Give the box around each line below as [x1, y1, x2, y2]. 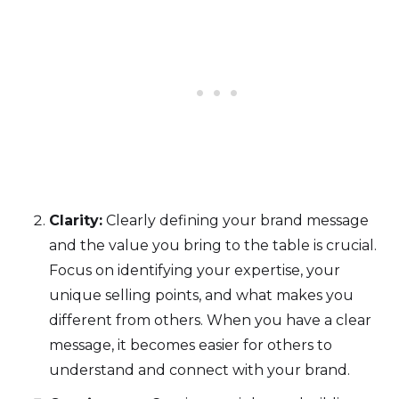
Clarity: [49, 212, 102, 229]
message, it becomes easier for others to [49, 337, 332, 354]
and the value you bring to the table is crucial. [49, 237, 377, 254]
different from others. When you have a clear [49, 312, 371, 329]
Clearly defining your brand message [102, 212, 369, 229]
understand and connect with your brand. [49, 362, 350, 379]
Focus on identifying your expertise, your [49, 262, 340, 279]
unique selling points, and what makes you [49, 287, 354, 304]
